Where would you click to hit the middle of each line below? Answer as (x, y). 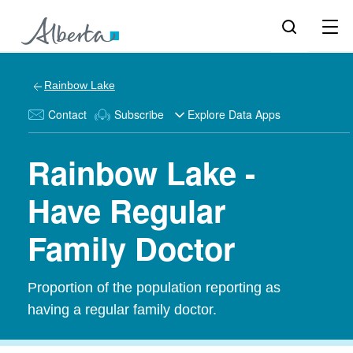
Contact (67, 114)
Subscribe (139, 114)
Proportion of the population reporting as (154, 288)
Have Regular (127, 210)
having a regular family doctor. (122, 310)
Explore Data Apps (234, 114)
